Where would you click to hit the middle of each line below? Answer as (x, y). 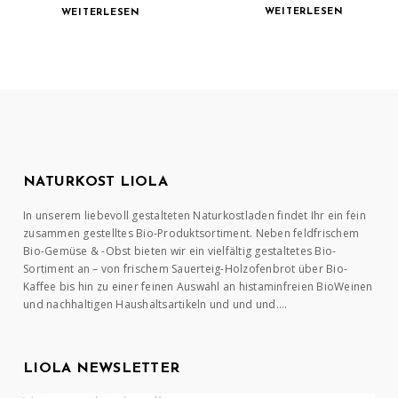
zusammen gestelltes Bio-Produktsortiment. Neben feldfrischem (191, 234)
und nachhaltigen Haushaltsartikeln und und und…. (155, 305)
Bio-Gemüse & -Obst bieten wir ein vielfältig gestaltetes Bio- (180, 251)
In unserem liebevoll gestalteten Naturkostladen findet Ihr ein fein (195, 216)
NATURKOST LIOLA (96, 183)
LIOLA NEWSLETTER (102, 369)
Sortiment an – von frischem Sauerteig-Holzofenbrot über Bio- (186, 269)
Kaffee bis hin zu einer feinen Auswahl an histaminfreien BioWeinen (198, 287)
